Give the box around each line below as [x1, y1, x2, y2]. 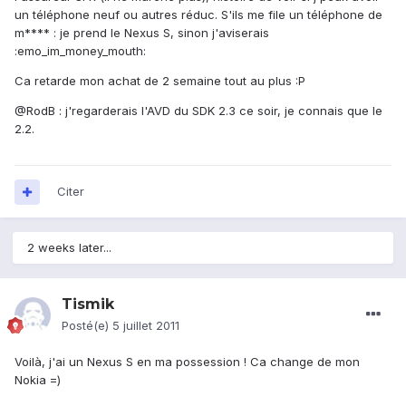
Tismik [62, 295, 114, 314]
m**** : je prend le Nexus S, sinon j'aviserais [14, 25, 269, 41]
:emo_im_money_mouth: [14, 43, 146, 59]
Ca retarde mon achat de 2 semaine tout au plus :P [14, 73, 305, 89]
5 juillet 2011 [112, 318, 179, 333]
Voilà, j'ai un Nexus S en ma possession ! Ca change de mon [14, 354, 360, 370]
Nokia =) [14, 372, 61, 388]
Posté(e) [62, 318, 112, 333]
